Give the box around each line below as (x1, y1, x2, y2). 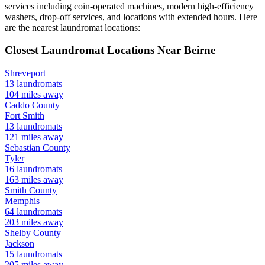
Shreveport (5, 68, 46, 79)
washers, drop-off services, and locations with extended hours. (5, 11, 237, 22)
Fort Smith (5, 111, 44, 121)
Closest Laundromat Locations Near (5, 44, 184, 57)
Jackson (5, 238, 34, 249)
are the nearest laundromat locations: (5, 22, 140, 33)
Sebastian (5, 143, 40, 153)
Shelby (5, 228, 31, 238)
